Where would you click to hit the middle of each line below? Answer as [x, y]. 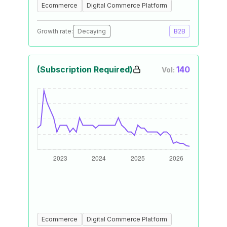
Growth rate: [55, 31]
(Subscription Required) [85, 69]
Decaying [92, 31]
